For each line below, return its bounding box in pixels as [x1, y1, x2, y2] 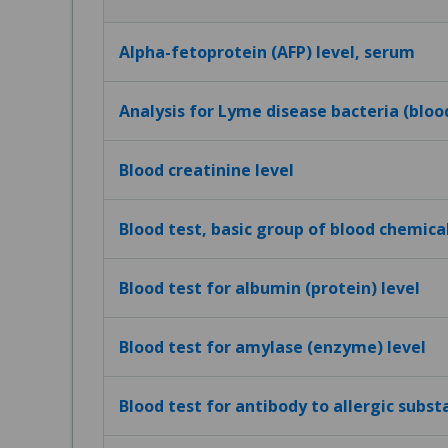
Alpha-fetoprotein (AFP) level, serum [119, 41, 415, 63]
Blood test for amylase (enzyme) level [119, 336, 426, 358]
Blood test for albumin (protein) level [119, 277, 420, 299]
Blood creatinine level [119, 159, 294, 181]
